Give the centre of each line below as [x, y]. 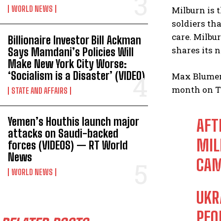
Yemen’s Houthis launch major [74, 122]
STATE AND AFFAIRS [39, 90]
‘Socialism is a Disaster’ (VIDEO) [76, 75]
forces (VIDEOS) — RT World [68, 145]
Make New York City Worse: [67, 64]
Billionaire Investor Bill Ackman [74, 40]
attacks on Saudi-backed [63, 133]
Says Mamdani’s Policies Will [71, 52]
